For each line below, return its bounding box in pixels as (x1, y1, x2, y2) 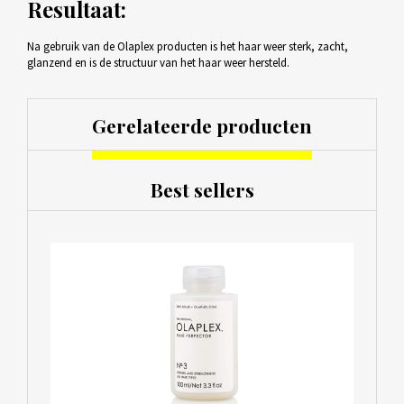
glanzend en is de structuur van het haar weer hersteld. (26, 55, 289, 71)
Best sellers (150, 177, 254, 203)
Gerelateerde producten (92, 112, 312, 138)
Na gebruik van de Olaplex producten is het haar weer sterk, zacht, (26, 39, 348, 55)
